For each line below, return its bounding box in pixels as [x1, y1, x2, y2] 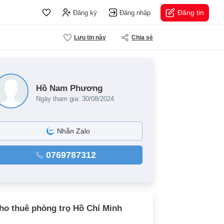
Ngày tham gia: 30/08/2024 [36, 95, 114, 102]
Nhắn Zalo [56, 127, 90, 135]
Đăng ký [73, 8, 97, 16]
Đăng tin [177, 8, 204, 16]
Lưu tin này [74, 34, 106, 41]
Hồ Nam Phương [36, 83, 102, 93]
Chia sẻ [131, 34, 153, 41]
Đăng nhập [119, 8, 150, 16]
